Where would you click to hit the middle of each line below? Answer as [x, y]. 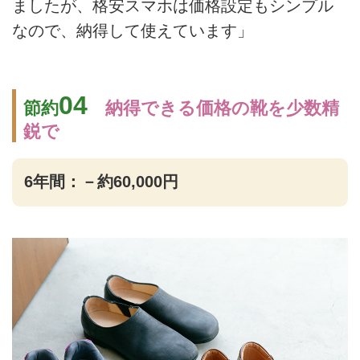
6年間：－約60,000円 [101, 182]
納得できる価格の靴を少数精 [222, 108]
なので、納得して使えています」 [133, 31]
